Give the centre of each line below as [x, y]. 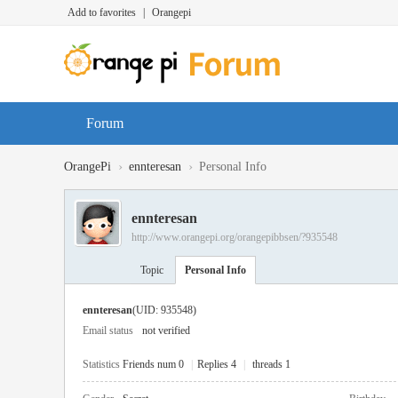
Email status [108, 330]
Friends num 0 [153, 364]
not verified [166, 330]
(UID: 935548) [164, 310]
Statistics [101, 364]
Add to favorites [102, 12]
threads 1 [271, 364]
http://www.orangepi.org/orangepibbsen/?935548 [235, 237]
